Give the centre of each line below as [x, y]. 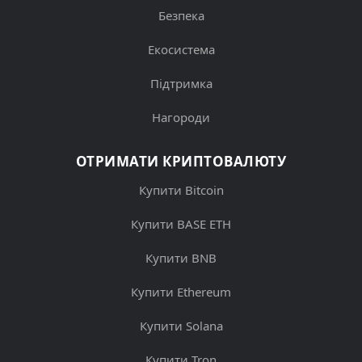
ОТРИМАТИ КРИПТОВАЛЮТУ [181, 161]
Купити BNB [181, 257]
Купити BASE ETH [181, 223]
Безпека [181, 15]
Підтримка [181, 83]
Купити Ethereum [181, 291]
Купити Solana [181, 325]
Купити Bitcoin [181, 189]
